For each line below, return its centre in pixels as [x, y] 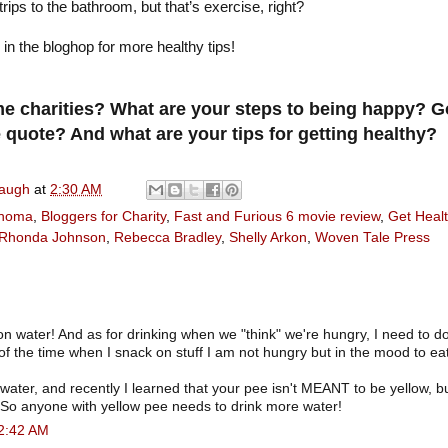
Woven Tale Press [372, 238]
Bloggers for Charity [103, 217]
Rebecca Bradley [167, 238]
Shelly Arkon [268, 238]
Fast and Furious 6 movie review [277, 217]
